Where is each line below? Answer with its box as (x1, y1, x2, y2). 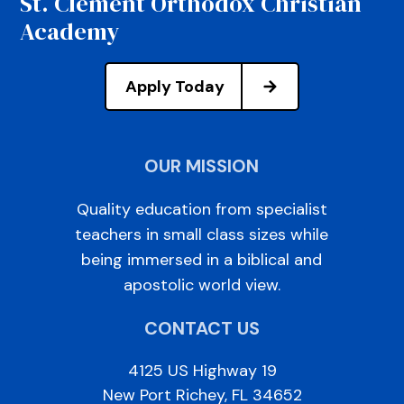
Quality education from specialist (76, 198, 327, 221)
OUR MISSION (144, 154, 260, 179)
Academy (20, 15, 120, 49)
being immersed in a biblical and (81, 249, 323, 271)
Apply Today (125, 75, 225, 97)
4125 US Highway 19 (127, 360, 277, 382)
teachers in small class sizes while (75, 224, 329, 246)
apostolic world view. (123, 274, 280, 297)
